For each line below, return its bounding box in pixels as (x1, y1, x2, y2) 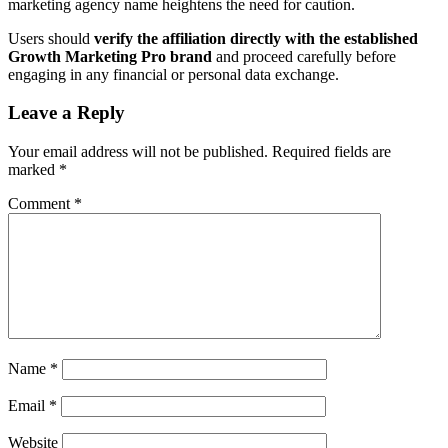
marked (8, 161, 59, 179)
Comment (8, 195, 74, 213)
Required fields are (272, 143, 391, 161)
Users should (8, 29, 94, 47)
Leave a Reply (8, 102, 125, 124)
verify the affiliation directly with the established (94, 29, 418, 47)
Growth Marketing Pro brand (8, 47, 212, 65)
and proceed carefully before (212, 47, 396, 65)
